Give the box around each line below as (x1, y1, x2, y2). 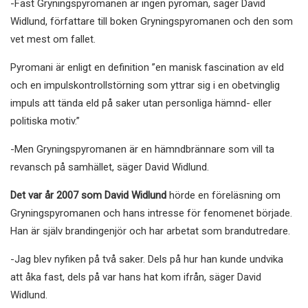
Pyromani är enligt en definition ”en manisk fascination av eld (10, 60, 284, 74)
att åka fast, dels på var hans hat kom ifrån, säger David (10, 270, 261, 283)
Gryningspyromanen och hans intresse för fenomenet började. (10, 206, 292, 219)
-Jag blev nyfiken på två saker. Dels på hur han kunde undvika (10, 252, 283, 265)
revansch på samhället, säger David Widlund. (10, 160, 209, 173)
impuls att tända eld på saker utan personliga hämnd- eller (10, 96, 272, 109)
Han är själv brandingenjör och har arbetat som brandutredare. (10, 224, 290, 237)
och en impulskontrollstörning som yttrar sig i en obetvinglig (10, 78, 280, 91)
